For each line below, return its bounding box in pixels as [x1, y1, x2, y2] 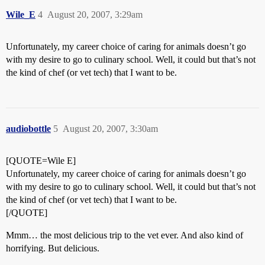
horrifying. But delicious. [6, 243, 99, 253]
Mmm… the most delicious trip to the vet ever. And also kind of [6, 230, 243, 240]
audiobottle [6, 124, 51, 134]
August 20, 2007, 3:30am [63, 124, 158, 134]
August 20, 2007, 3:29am [47, 9, 143, 20]
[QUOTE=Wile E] [6, 156, 76, 166]
